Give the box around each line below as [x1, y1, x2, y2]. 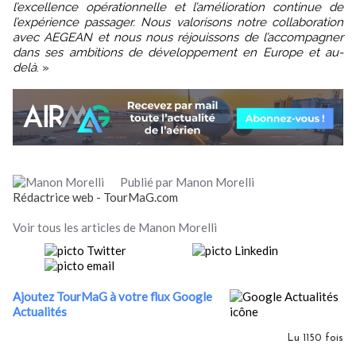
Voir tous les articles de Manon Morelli [13, 219, 217, 234]
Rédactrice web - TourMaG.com [13, 189, 178, 204]
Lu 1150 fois [287, 332, 343, 343]
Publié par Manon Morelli [128, 174, 254, 189]
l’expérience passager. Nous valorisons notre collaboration [13, 14, 343, 29]
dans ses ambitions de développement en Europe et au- [13, 44, 343, 60]
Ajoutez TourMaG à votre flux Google [13, 288, 212, 304]
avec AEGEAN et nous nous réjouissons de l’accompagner [13, 29, 343, 44]
